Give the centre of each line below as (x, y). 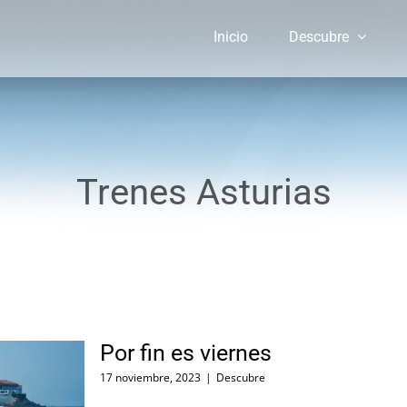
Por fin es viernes (186, 353)
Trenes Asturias (203, 192)
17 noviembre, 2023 (150, 377)
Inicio (230, 36)
